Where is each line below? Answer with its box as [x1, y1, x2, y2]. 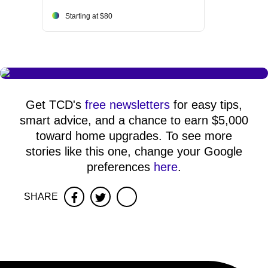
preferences [87, 160, 154, 174]
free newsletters [85, 98, 170, 112]
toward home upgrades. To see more [36, 129, 232, 143]
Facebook [77, 191, 124, 204]
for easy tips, [170, 98, 242, 112]
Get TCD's [26, 98, 85, 112]
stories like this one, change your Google [26, 145, 242, 159]
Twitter [105, 191, 137, 204]
